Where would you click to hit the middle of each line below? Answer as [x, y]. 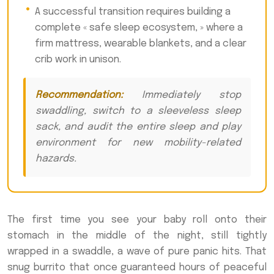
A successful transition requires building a [133, 12]
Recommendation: [79, 95]
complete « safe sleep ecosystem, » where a [139, 28]
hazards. [56, 159]
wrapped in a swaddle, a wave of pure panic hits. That [137, 252]
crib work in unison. [78, 60]
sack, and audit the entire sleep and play [138, 127]
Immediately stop [182, 95]
